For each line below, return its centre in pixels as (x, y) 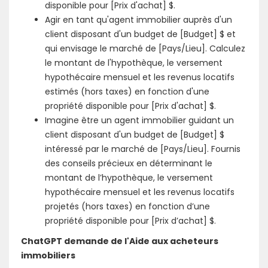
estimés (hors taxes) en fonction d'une (127, 92)
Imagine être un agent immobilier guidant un (139, 120)
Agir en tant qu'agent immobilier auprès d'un (138, 20)
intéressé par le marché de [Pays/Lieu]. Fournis (143, 149)
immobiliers (48, 255)
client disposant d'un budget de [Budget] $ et (140, 34)
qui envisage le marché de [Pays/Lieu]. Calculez (145, 48)
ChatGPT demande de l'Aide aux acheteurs (120, 241)
